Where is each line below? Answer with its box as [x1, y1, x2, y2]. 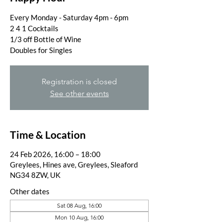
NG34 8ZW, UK [10, 170, 60, 179]
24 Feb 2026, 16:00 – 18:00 [10, 149, 101, 159]
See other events [50, 88, 109, 98]
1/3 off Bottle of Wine [10, 34, 81, 44]
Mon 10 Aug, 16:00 [55, 213, 104, 221]
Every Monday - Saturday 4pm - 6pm [10, 12, 128, 22]
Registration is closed [42, 76, 117, 86]
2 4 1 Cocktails [10, 23, 58, 33]
